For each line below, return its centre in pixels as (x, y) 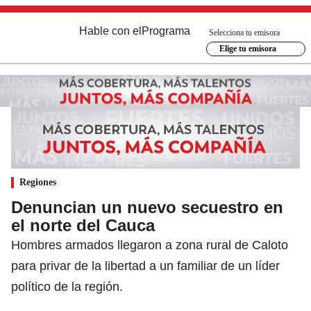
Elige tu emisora (247, 49)
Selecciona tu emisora (244, 32)
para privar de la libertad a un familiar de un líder (145, 266)
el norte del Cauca (83, 225)
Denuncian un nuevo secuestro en (147, 207)
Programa (166, 31)
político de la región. (67, 286)
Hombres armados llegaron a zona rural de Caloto (150, 245)
